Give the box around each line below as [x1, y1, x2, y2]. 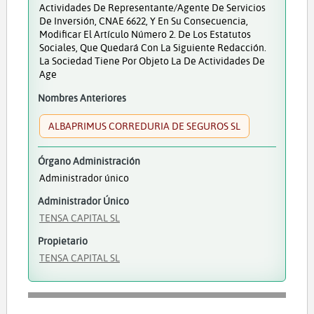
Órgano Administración [37, 154, 140, 168]
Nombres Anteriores [37, 90, 126, 104]
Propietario [37, 234, 88, 248]
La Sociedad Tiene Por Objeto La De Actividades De [39, 53, 265, 67]
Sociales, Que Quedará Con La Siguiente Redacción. [39, 40, 266, 54]
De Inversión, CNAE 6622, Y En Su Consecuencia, [39, 13, 248, 27]
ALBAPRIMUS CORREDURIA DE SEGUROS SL [48, 118, 240, 132]
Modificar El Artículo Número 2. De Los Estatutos [39, 27, 251, 41]
